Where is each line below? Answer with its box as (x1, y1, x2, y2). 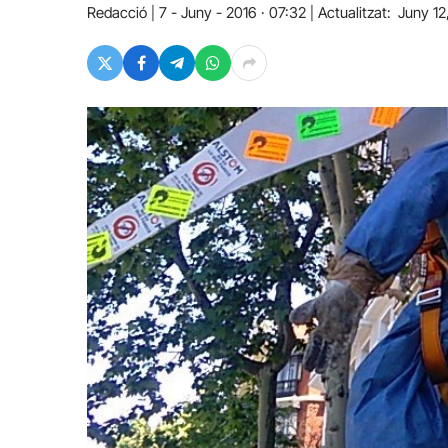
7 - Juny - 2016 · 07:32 (159, 3, 306, 22)
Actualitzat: (318, 3, 391, 22)
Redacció (87, 3, 147, 22)
